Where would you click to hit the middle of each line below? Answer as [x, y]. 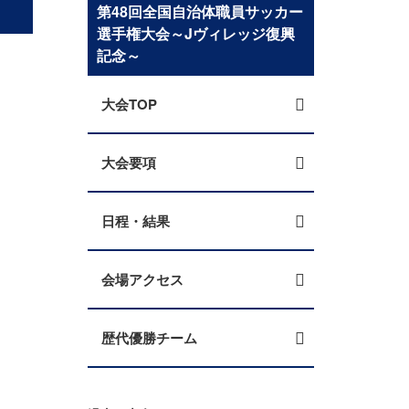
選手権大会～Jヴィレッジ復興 [196, 33]
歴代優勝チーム [149, 338]
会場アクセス [142, 279]
